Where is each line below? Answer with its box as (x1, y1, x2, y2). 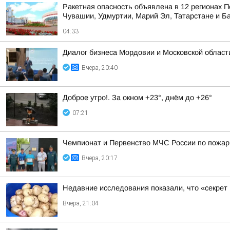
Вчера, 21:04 (63, 200, 99, 207)
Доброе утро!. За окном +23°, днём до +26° (63, 93, 212, 102)
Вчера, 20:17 (82, 155, 118, 162)
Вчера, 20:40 (82, 64, 118, 71)
